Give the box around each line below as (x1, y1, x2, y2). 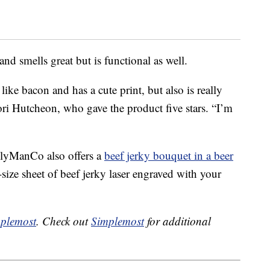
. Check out (36, 213, 91, 229)
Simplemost (91, 213, 144, 229)
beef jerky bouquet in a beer (104, 148, 233, 163)
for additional (144, 213, 211, 229)
